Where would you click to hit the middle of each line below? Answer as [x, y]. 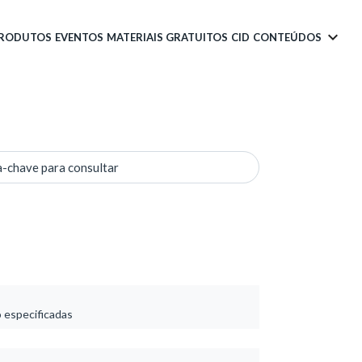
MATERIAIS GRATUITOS [167, 37]
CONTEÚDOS [287, 37]
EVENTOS [79, 37]
